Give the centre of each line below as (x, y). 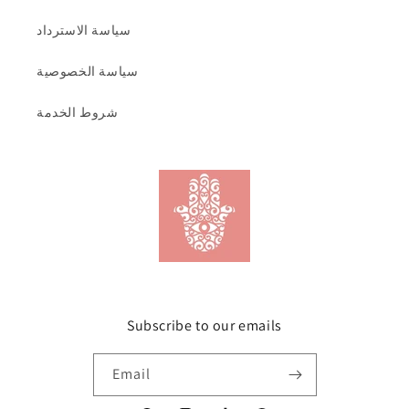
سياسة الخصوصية (88, 72)
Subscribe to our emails (204, 326)
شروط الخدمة (78, 113)
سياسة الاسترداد (84, 31)
